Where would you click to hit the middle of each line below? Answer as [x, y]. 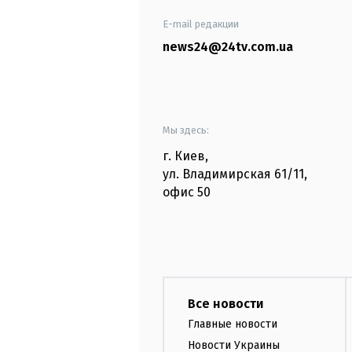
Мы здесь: [186, 130]
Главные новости [233, 324]
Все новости [225, 304]
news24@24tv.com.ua [228, 47]
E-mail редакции [201, 24]
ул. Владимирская [217, 174]
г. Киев [184, 156]
